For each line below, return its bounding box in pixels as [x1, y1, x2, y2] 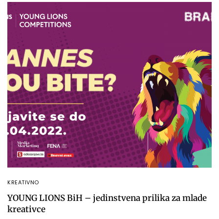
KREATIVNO [7, 178, 39, 186]
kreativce [7, 203, 45, 215]
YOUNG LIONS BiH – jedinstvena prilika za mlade [7, 192, 207, 203]
